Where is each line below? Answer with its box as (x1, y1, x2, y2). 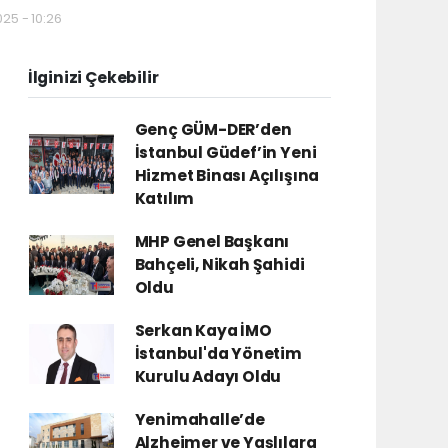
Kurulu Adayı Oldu (134, 366, 282, 387)
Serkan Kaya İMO (134, 320, 272, 341)
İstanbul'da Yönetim (134, 343, 302, 364)
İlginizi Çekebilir (27, 67, 159, 88)
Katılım (134, 188, 195, 209)
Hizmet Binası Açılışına (134, 165, 320, 186)
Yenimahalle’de (134, 409, 265, 430)
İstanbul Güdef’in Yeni (134, 142, 317, 163)
